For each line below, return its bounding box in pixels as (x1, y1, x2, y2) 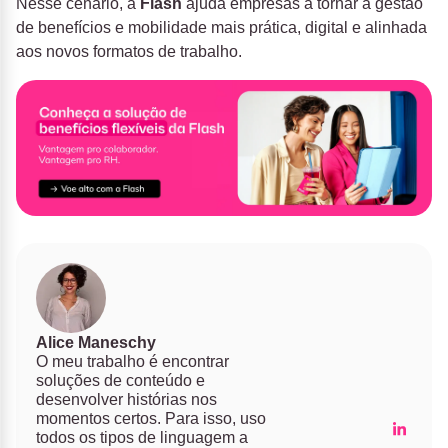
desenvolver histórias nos (36, 391, 217, 409)
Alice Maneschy (36, 334, 156, 352)
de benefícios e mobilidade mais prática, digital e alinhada (16, 19, 427, 37)
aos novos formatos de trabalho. (16, 43, 242, 61)
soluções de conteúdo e (36, 372, 205, 390)
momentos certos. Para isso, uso (36, 410, 266, 428)
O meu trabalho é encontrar (36, 353, 229, 371)
